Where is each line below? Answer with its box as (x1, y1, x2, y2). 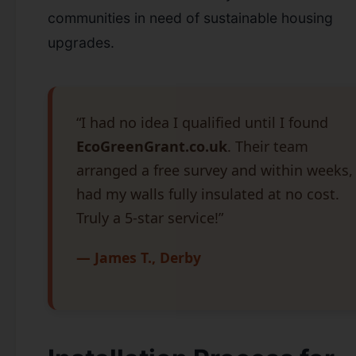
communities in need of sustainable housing (48, 9, 333, 26)
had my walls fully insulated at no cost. (76, 184, 339, 203)
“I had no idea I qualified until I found (76, 112, 328, 132)
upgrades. (48, 33, 114, 51)
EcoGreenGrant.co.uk (76, 136, 227, 156)
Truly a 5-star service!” (76, 207, 223, 227)
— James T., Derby (76, 247, 201, 267)
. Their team (227, 136, 308, 156)
